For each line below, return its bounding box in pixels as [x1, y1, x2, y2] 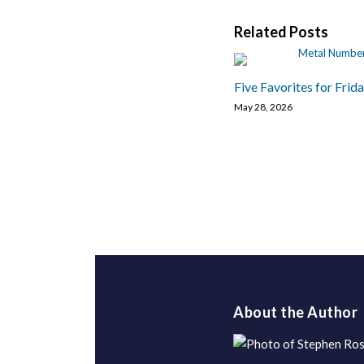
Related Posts [234, 23, 328, 41]
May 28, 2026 [234, 101, 292, 113]
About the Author [233, 303, 357, 321]
